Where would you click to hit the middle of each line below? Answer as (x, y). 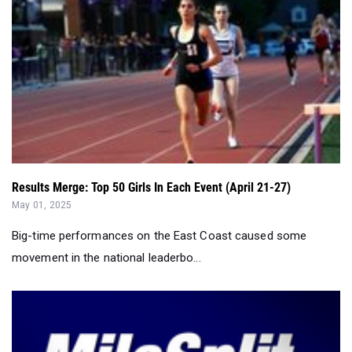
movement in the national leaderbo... (106, 257)
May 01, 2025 (42, 205)
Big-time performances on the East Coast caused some (159, 235)
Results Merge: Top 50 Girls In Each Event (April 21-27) (151, 187)
